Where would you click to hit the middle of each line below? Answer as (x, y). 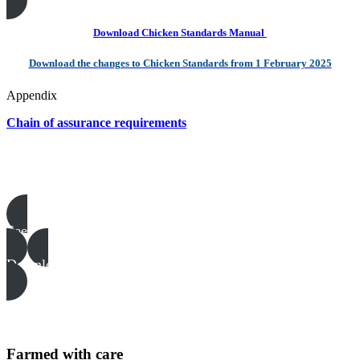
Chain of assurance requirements (96, 122)
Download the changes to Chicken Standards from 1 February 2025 (180, 63)
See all (26, 231)
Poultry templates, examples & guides (108, 181)
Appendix (32, 95)
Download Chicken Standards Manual (180, 33)
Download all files (60, 265)
